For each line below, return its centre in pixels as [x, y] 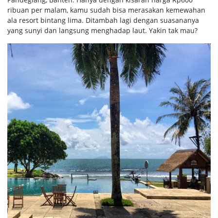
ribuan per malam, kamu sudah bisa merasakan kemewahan [106, 10]
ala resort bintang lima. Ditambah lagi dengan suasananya [103, 20]
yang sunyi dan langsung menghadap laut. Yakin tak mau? [102, 30]
